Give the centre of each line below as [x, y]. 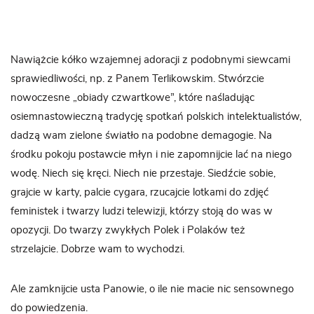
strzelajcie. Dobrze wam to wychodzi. [97, 249]
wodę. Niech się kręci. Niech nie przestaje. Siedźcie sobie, [143, 173]
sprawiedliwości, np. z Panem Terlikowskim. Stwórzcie [137, 79]
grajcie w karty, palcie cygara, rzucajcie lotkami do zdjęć [139, 192]
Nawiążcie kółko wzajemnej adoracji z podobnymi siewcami [150, 60]
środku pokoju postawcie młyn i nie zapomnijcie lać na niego [151, 155]
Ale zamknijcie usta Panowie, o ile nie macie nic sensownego [152, 289]
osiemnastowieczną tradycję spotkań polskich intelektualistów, [156, 117]
